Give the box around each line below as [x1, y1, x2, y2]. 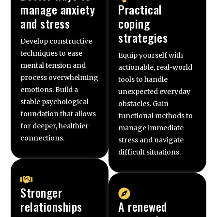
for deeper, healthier [20, 121, 89, 130]
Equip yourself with [118, 50, 183, 60]
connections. [20, 133, 65, 142]
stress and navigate [118, 135, 184, 144]
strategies [118, 28, 168, 46]
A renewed [118, 197, 167, 215]
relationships [20, 197, 82, 215]
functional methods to [118, 111, 193, 120]
